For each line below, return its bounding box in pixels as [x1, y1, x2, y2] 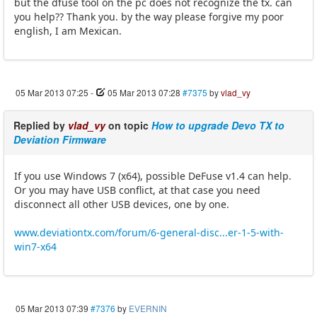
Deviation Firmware [13, 132, 106, 147]
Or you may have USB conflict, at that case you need [14, 183, 260, 197]
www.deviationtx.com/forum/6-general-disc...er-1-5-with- [14, 226, 284, 240]
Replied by [13, 118, 68, 133]
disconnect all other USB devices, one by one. [14, 197, 229, 212]
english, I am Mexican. [14, 24, 122, 38]
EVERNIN [129, 302, 167, 315]
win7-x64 [14, 240, 57, 254]
